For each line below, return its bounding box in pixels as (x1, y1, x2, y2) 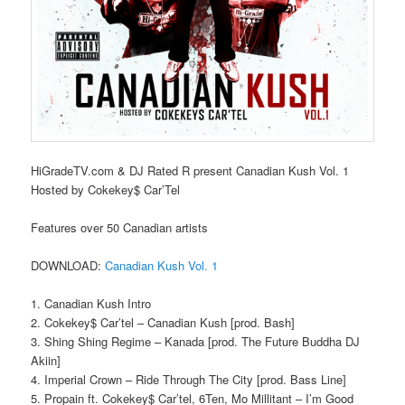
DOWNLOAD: (31, 256, 106, 274)
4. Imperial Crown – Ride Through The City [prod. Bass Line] (31, 371, 347, 389)
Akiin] (31, 352, 61, 370)
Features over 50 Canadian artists (31, 218, 209, 236)
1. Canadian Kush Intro (31, 295, 152, 313)
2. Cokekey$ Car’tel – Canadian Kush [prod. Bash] (31, 314, 296, 332)
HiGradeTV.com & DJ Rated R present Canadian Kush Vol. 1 (31, 161, 350, 179)
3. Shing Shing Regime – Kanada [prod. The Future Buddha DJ (31, 333, 361, 351)
